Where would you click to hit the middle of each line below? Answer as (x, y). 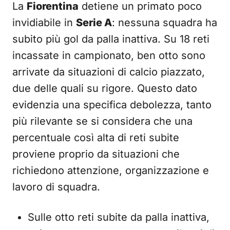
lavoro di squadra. (56, 187)
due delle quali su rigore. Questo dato (105, 88)
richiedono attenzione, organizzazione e (111, 170)
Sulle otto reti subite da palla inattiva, (119, 217)
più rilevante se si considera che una (102, 121)
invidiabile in (44, 23)
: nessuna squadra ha (165, 23)
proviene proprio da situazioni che (96, 154)
